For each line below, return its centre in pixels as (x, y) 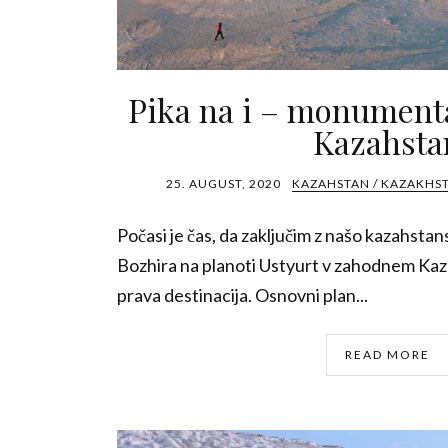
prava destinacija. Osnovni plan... (242, 295)
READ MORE (387, 354)
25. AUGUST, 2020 (223, 183)
